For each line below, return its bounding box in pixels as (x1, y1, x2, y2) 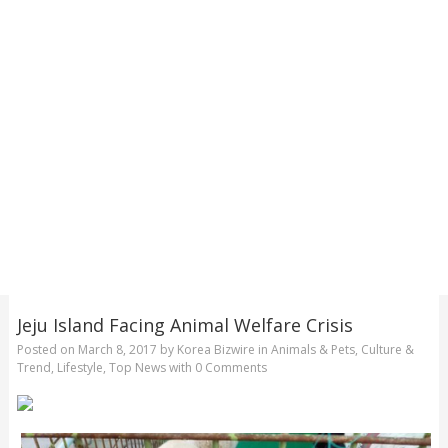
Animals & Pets (270, 341, 355, 359)
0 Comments (194, 359, 267, 377)
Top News (108, 359, 166, 377)
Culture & (360, 341, 414, 359)
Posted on (16, 341, 78, 359)
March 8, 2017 (77, 341, 157, 359)
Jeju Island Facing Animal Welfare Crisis (16, 312, 353, 337)
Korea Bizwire (176, 341, 255, 359)
